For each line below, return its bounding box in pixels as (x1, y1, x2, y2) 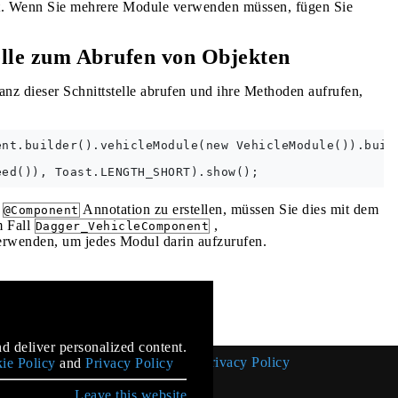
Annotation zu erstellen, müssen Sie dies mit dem (79, 202, 378, 217)
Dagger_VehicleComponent (35, 219, 209, 233)
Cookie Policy (107, 354, 195, 370)
